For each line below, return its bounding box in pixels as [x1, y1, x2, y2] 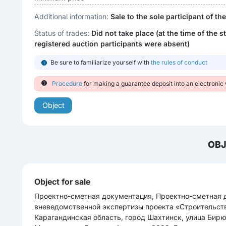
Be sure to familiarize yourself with [50, 59, 151, 66]
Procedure [52, 80, 83, 87]
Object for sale [34, 177, 91, 187]
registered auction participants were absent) [34, 39, 190, 48]
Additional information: [34, 12, 111, 21]
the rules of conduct [151, 59, 208, 66]
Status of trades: [34, 29, 92, 37]
